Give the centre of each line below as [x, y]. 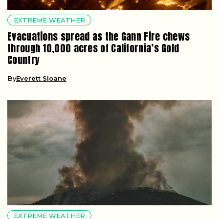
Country [24, 60]
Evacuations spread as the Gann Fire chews [99, 37]
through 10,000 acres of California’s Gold [93, 48]
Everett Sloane [41, 78]
